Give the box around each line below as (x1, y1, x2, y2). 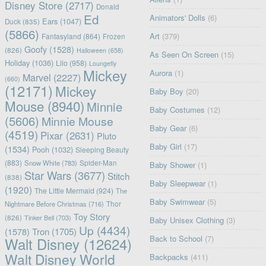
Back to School (150, 233, 203, 245)
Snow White (24, 158, 60, 168)
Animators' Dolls (150, 12, 206, 24)
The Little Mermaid (34, 185, 94, 196)
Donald (96, 2, 119, 12)
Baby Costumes (150, 104, 205, 116)
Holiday (4, 57, 30, 69)
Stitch (107, 169, 130, 183)
